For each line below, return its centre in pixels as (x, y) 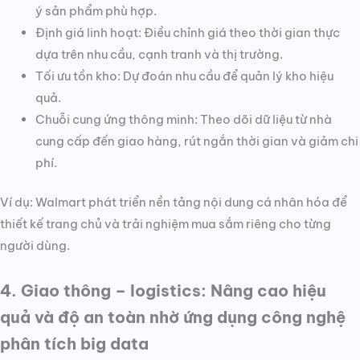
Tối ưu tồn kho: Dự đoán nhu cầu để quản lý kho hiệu (184, 76)
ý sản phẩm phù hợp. (96, 11)
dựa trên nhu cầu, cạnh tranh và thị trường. (159, 55)
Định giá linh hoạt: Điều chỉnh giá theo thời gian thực (187, 33)
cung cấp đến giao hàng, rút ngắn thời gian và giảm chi (196, 141)
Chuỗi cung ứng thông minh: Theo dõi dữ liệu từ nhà (183, 120)
